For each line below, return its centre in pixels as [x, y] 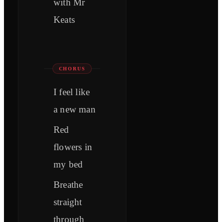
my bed [68, 165]
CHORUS [72, 69]
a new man [75, 110]
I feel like [72, 92]
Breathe [68, 185]
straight [68, 202]
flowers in [73, 147]
